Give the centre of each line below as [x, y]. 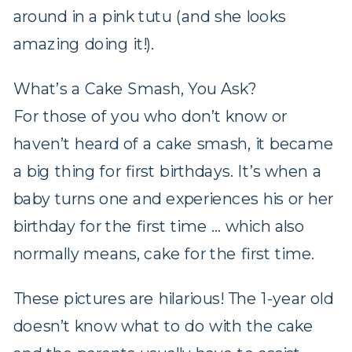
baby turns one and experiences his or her [173, 199]
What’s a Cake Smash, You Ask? [135, 89]
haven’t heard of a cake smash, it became [173, 144]
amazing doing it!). [83, 44]
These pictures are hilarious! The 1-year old [173, 299]
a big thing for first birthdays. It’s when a [167, 171]
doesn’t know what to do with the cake [163, 327]
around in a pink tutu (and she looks [150, 16]
